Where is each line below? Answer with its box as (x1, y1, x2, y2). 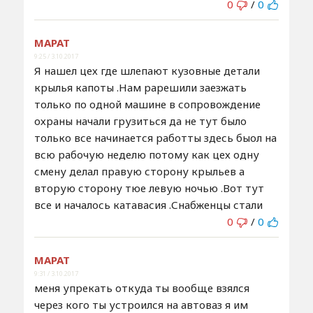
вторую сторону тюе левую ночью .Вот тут (34, 180, 264, 195)
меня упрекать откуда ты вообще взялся (34, 280, 249, 295)
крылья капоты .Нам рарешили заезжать (34, 80, 247, 94)
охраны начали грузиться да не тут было (34, 113, 247, 128)
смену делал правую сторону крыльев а (34, 163, 245, 178)
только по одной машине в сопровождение (34, 96, 261, 111)
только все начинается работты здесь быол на (34, 130, 277, 145)
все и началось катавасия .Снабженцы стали (34, 197, 263, 212)
